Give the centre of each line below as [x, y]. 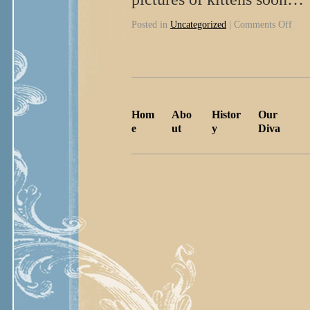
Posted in [149, 24]
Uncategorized [198, 24]
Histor [226, 115]
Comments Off [263, 24]
